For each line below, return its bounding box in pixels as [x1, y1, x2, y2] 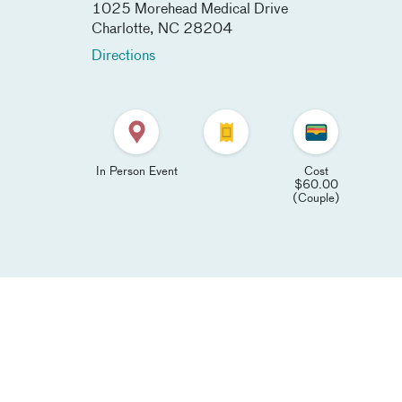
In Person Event [95, 166, 178, 178]
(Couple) [292, 193, 340, 205]
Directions [92, 49, 155, 64]
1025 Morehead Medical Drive [92, 3, 288, 17]
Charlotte [92, 22, 150, 37]
